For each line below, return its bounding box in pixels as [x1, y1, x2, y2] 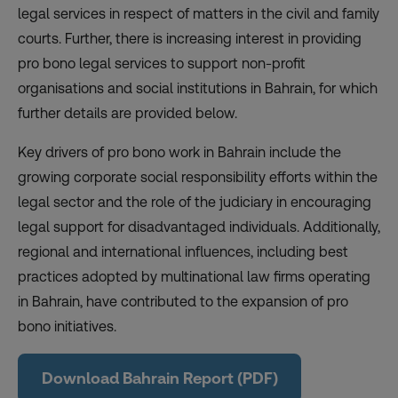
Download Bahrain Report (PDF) [41, 369, 278, 387]
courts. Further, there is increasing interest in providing [18, 29, 362, 47]
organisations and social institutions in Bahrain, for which [18, 79, 378, 97]
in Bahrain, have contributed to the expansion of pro [18, 292, 348, 310]
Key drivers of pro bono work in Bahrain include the [18, 143, 341, 161]
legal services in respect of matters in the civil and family [18, 4, 379, 22]
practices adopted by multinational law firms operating [18, 267, 370, 285]
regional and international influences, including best [18, 243, 348, 260]
